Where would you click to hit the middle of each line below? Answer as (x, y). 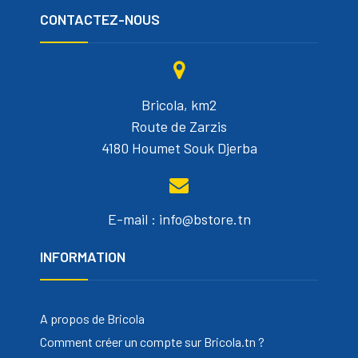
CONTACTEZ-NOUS (100, 19)
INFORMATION (83, 256)
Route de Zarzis (179, 126)
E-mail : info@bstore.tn (179, 219)
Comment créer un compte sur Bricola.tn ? (152, 341)
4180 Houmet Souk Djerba (179, 147)
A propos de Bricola (92, 318)
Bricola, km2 (179, 104)
